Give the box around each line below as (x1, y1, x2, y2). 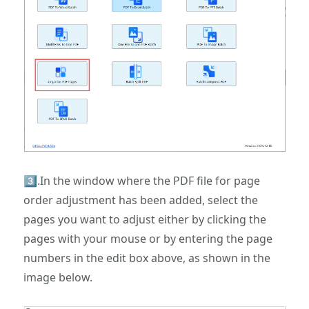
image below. (23, 270, 93, 286)
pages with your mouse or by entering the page (23, 231, 273, 247)
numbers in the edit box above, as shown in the (23, 250, 271, 266)
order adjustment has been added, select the (23, 192, 259, 208)
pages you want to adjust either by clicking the (23, 212, 267, 228)
